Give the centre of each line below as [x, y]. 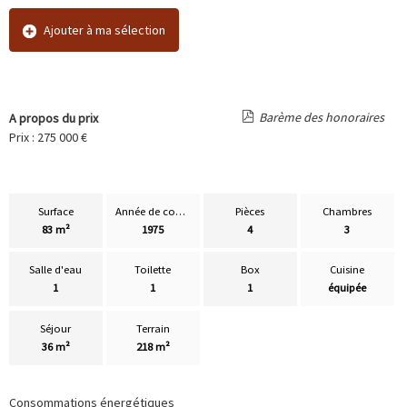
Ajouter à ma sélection [103, 30]
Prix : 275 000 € [48, 138]
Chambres [347, 212]
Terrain [153, 328]
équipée [347, 288]
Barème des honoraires [322, 118]
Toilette [153, 270]
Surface [55, 212]
